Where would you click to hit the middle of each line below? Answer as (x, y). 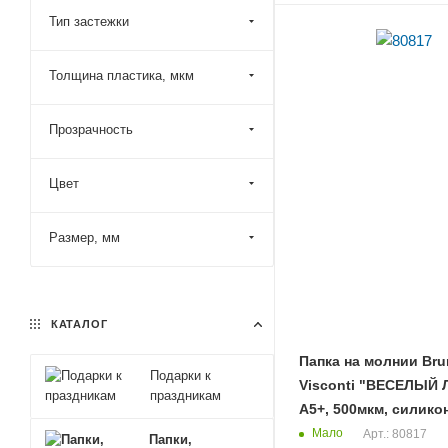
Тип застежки (89, 21)
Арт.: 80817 (395, 433)
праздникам (186, 395)
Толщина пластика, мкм (121, 75)
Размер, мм (84, 237)
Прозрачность (91, 129)
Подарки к (181, 375)
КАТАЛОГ (77, 324)
